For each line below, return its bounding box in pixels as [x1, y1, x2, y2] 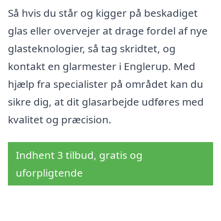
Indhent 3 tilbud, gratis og [16, 148, 143, 162]
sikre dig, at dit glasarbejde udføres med [8, 95, 204, 109]
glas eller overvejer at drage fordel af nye [8, 24, 208, 38]
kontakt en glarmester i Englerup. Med [8, 59, 195, 74]
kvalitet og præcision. [8, 112, 111, 127]
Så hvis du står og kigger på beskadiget [8, 6, 198, 20]
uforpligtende [16, 166, 83, 180]
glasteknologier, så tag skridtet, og [8, 41, 176, 56]
